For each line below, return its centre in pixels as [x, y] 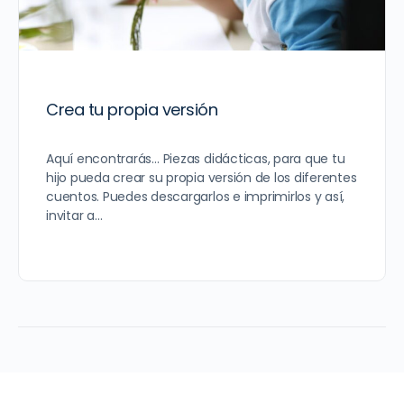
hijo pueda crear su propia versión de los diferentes [202, 177]
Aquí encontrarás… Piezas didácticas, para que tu [196, 158]
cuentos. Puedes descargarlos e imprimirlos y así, [196, 196]
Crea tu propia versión [132, 109]
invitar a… [74, 215]
